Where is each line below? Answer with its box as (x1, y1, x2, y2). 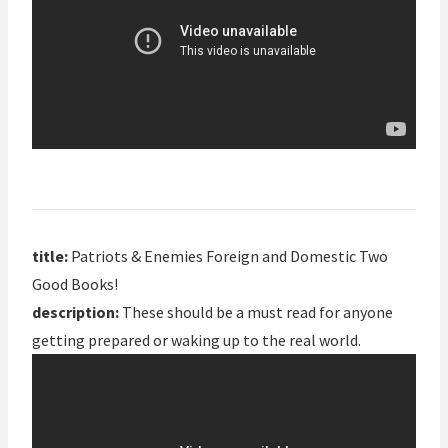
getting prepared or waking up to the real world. (32, 330, 361, 351)
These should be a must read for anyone (119, 302, 393, 323)
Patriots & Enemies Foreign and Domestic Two (68, 246, 388, 267)
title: (32, 246, 68, 267)
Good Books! (32, 274, 118, 295)
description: (32, 302, 119, 323)
